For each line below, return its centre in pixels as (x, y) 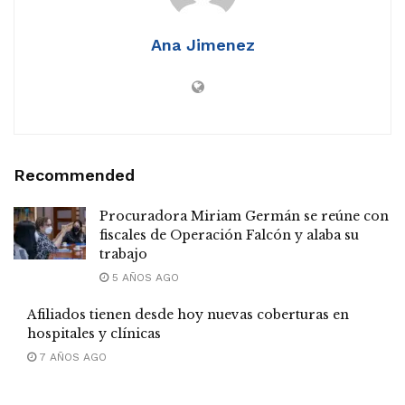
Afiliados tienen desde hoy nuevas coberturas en (188, 315)
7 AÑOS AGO (71, 358)
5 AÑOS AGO (144, 278)
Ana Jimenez (202, 45)
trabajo (123, 254)
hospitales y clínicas (94, 334)
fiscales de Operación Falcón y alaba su (229, 235)
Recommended (74, 175)
